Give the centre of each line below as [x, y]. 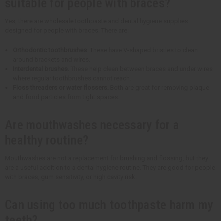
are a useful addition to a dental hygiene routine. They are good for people [110, 167]
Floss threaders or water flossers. [61, 87]
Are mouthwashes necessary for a [92, 125]
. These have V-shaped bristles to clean [143, 50]
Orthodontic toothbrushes [50, 50]
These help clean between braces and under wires [141, 69]
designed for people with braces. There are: [67, 30]
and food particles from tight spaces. [66, 97]
